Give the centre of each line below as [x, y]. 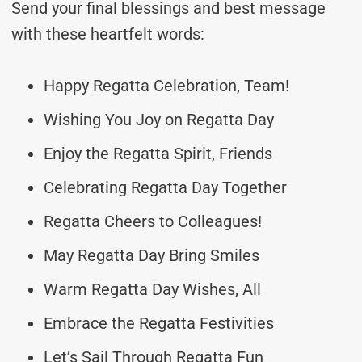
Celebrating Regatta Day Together [165, 187]
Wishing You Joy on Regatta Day [159, 119]
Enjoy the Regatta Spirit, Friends [158, 153]
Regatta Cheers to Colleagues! [153, 221]
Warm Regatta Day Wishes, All [152, 289]
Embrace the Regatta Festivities [159, 323]
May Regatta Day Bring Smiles [152, 255]
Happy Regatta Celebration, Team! [166, 85]
